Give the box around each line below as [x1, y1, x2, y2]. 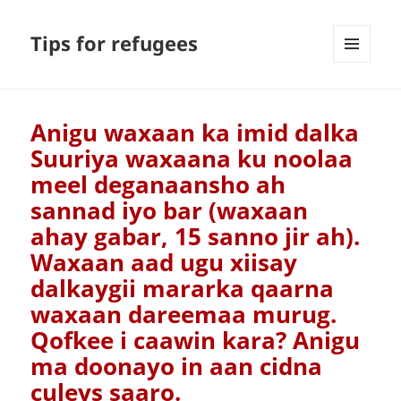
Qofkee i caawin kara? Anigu [30, 324, 361, 357]
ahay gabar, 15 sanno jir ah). [30, 220, 361, 253]
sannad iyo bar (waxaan [30, 194, 309, 227]
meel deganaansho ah [30, 168, 286, 201]
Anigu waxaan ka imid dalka [30, 116, 360, 149]
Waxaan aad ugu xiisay [30, 246, 298, 279]
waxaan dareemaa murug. [30, 298, 337, 331]
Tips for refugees [30, 30, 199, 57]
